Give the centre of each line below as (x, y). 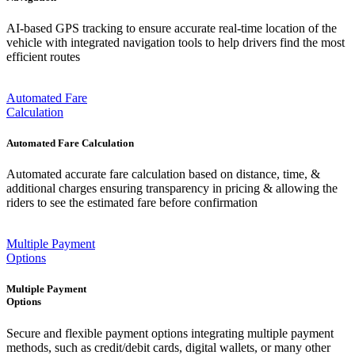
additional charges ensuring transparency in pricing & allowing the (172, 189)
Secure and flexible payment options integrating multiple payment (170, 333)
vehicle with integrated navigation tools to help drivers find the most (176, 42)
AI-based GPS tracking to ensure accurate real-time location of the (172, 28)
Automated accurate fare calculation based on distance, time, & (163, 174)
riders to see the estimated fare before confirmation (132, 203)
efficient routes (43, 56)
